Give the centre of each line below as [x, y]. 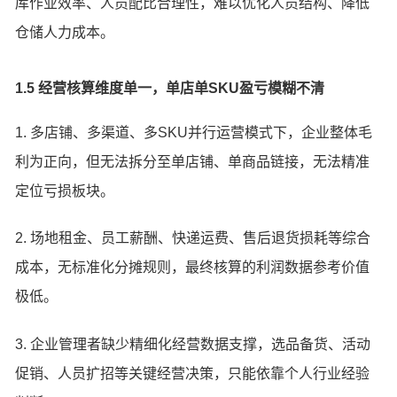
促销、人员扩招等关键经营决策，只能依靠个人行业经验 [193, 373]
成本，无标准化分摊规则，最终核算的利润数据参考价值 [193, 268]
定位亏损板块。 [65, 191]
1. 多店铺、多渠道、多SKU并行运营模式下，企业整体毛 [194, 132]
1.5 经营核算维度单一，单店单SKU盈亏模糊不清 [170, 88]
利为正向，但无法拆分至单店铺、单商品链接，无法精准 [193, 161]
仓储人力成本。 [65, 32]
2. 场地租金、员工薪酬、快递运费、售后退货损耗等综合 [193, 238]
